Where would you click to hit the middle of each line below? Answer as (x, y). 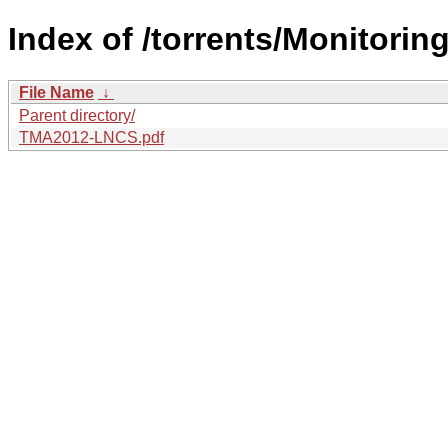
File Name (56, 92)
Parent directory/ (77, 115)
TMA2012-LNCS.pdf (91, 137)
